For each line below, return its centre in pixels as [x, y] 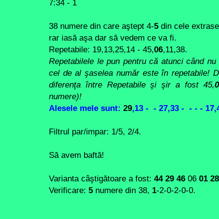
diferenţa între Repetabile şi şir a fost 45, [132, 84]
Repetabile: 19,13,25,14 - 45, [101, 49]
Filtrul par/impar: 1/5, [88, 131]
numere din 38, [122, 190]
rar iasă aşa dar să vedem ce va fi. [113, 37]
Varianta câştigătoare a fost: [100, 178]
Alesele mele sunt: [86, 108]
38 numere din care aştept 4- [101, 26]
